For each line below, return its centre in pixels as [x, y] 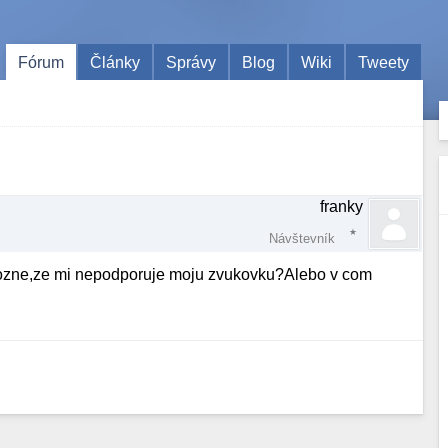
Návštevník [302, 238]
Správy [191, 62]
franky [342, 206]
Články [115, 62]
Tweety [384, 62]
